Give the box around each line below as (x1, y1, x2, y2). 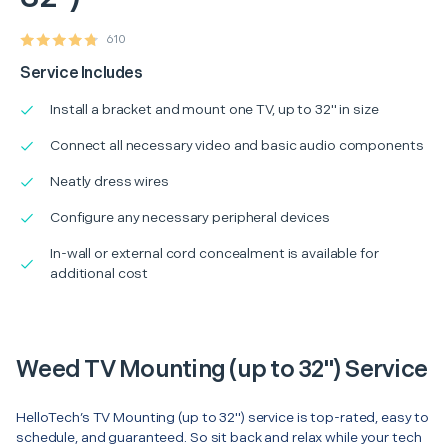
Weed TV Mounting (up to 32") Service (16, 354, 427, 384)
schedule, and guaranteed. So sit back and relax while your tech (16, 428, 422, 446)
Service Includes (20, 63, 143, 83)
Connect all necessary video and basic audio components (50, 136, 424, 154)
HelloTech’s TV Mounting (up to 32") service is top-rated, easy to (16, 408, 430, 426)
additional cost (50, 264, 149, 282)
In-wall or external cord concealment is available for (50, 244, 379, 262)
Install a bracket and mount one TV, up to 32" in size (50, 100, 379, 118)
